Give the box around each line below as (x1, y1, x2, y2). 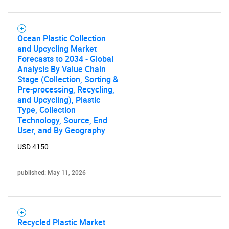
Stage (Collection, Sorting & (17, 74, 118, 85)
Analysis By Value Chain (17, 63, 106, 75)
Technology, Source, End (17, 114, 107, 126)
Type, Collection (17, 104, 76, 116)
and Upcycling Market (17, 43, 97, 54)
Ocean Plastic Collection (17, 33, 106, 44)
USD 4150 (17, 143, 49, 151)
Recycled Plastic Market (17, 217, 105, 228)
